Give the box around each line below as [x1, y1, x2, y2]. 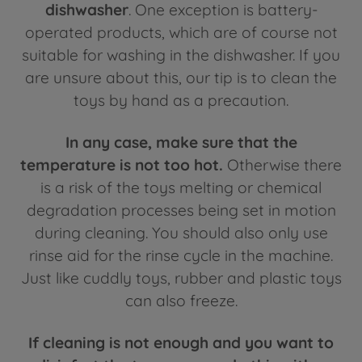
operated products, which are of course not [24, 22, 338, 42]
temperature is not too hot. [20, 154, 223, 175]
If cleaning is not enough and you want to [28, 332, 334, 352]
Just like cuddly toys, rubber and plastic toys [20, 267, 342, 288]
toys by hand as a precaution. [74, 90, 288, 110]
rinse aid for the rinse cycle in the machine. [29, 245, 333, 265]
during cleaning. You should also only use [34, 222, 328, 242]
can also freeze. [124, 290, 238, 310]
